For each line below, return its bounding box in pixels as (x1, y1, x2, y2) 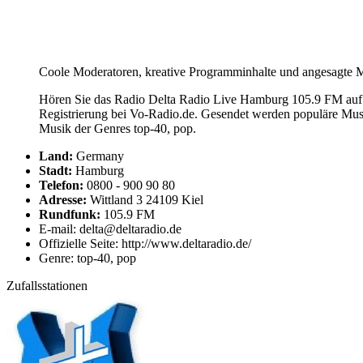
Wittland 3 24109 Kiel (87, 193, 203, 207)
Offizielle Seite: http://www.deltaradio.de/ (39, 237, 251, 251)
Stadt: (39, 164, 72, 178)
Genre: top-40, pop (39, 251, 136, 266)
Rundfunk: (39, 207, 100, 222)
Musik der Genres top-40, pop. (39, 122, 196, 136)
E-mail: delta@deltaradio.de (39, 222, 181, 237)
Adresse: (39, 193, 87, 207)
